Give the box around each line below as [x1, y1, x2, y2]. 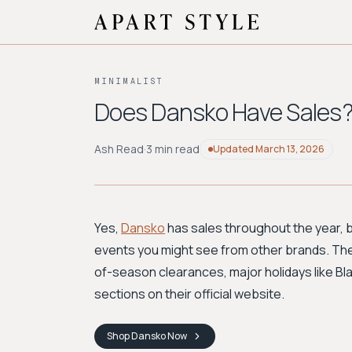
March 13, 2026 [255, 142, 324, 156]
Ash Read [94, 141, 144, 156]
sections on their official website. [94, 285, 284, 302]
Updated [213, 142, 255, 156]
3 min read [146, 141, 200, 156]
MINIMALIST [94, 77, 163, 86]
